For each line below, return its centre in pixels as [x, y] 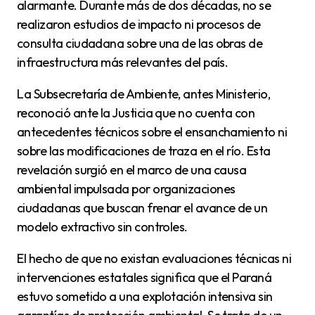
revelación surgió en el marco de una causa [132, 169]
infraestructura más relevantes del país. [123, 62]
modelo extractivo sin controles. [102, 226]
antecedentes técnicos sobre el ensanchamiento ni [152, 131]
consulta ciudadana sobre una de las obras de [140, 43]
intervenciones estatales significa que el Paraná [144, 277]
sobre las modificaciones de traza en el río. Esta [144, 150]
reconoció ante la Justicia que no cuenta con [136, 112]
